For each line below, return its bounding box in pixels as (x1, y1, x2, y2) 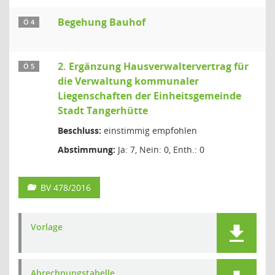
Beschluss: (58, 125, 101, 136)
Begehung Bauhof (58, 15, 145, 29)
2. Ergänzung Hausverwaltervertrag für (58, 60, 249, 73)
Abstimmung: (58, 144, 115, 155)
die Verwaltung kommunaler (58, 74, 199, 88)
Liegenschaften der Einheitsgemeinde (58, 89, 241, 103)
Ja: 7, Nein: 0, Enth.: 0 (115, 144, 204, 155)
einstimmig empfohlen (101, 125, 197, 136)
